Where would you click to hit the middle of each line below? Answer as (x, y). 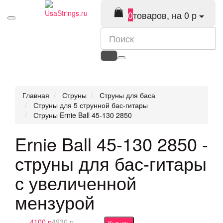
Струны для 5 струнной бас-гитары (91, 105)
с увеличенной (76, 182)
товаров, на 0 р (165, 15)
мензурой (55, 202)
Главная (36, 95)
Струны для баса (127, 95)
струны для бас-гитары (111, 163)
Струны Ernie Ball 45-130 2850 (83, 115)
